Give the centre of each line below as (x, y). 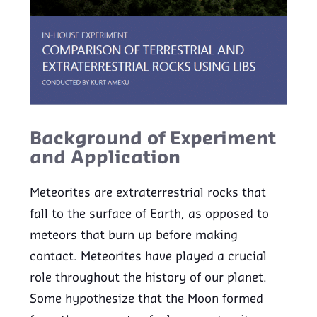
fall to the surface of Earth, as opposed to (150, 215)
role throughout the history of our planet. (149, 278)
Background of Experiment (153, 140)
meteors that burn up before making (134, 236)
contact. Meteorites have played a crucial (149, 257)
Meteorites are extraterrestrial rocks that (148, 194)
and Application (105, 159)
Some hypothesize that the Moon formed (147, 300)
